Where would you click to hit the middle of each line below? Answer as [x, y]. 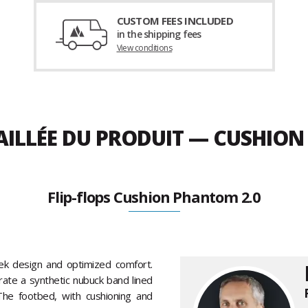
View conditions [144, 48]
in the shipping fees [159, 34]
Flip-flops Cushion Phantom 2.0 [154, 197]
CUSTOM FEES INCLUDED [175, 21]
